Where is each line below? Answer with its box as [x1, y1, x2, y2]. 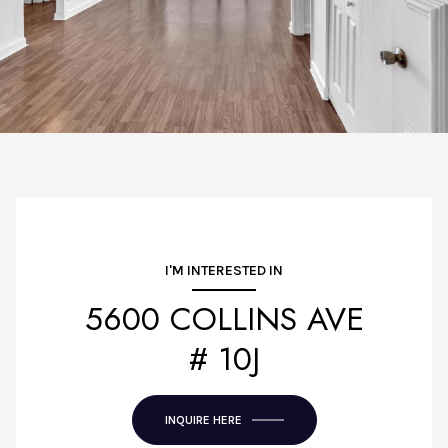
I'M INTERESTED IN [165, 262, 283, 280]
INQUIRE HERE [164, 413, 242, 428]
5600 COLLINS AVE [84, 296, 364, 343]
